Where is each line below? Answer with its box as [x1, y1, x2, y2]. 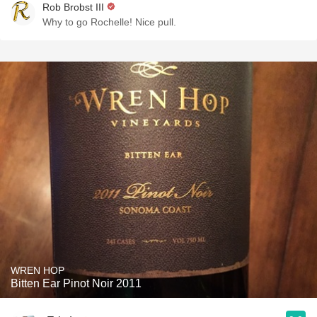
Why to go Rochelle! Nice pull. [42, 16, 176, 28]
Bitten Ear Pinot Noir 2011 [11, 277, 142, 289]
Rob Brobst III [42, 1, 104, 13]
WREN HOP [11, 265, 64, 276]
